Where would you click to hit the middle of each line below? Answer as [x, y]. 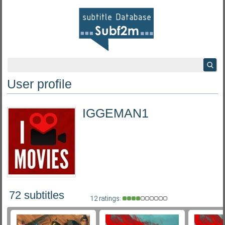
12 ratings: [106, 199]
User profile [39, 84]
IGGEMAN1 [116, 113]
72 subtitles [37, 195]
